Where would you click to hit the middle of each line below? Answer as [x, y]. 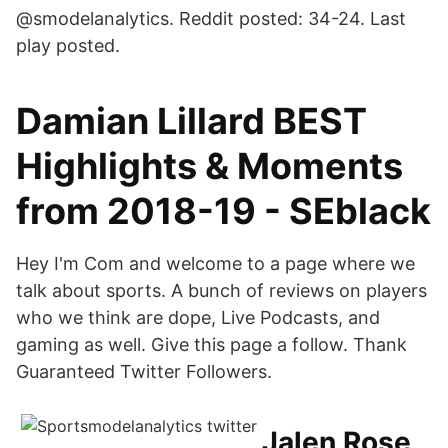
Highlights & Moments [209, 166]
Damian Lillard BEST [191, 121]
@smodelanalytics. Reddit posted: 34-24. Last [211, 18]
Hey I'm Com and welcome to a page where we [215, 263]
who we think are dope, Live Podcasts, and [198, 317]
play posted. [68, 45]
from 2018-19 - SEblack [223, 211]
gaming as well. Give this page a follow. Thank [211, 344]
